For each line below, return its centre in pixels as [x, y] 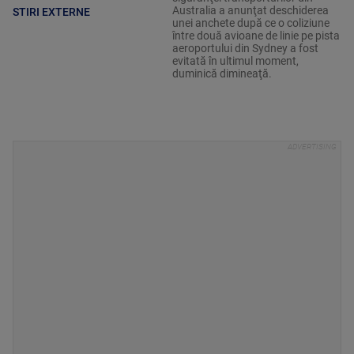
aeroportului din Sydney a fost [245, 49]
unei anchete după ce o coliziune [250, 23]
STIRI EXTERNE [51, 11]
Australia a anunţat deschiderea [250, 11]
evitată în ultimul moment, [235, 61]
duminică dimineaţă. [223, 74]
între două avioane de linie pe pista [256, 36]
